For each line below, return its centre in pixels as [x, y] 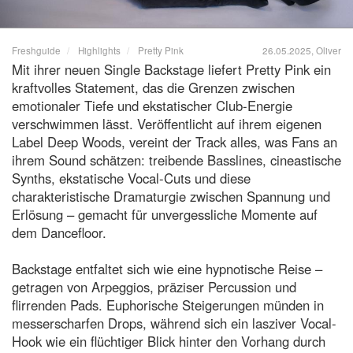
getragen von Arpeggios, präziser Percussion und [154, 287]
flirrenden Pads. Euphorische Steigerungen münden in [168, 305]
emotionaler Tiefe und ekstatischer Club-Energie [152, 106]
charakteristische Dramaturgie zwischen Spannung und [171, 197]
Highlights [99, 51]
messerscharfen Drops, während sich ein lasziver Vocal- [174, 323]
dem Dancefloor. [59, 233]
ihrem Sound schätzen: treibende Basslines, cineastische [176, 160]
